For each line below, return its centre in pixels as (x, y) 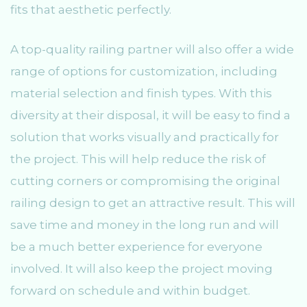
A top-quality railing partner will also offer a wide (152, 49)
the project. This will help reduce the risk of (138, 159)
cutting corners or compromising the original (145, 181)
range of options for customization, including (144, 71)
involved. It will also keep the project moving (142, 268)
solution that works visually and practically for (145, 137)
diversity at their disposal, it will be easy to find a (150, 115)
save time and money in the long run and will (145, 224)
